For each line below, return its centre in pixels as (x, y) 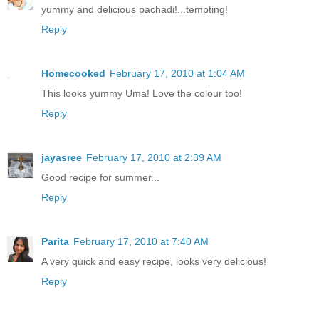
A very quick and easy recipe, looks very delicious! (154, 262)
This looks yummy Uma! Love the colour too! (142, 94)
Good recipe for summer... (100, 178)
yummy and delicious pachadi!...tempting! (135, 10)
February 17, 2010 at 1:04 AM (177, 74)
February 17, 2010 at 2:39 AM (154, 158)
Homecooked (73, 74)
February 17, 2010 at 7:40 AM (141, 242)
